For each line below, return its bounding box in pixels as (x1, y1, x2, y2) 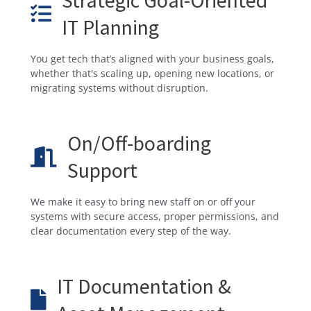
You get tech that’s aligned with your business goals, (31, 51, 274, 65)
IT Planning (62, 13, 159, 40)
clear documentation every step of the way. (31, 224, 231, 237)
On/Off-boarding (67, 129, 211, 156)
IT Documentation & (57, 272, 231, 299)
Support (67, 156, 137, 183)
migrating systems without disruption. (31, 81, 208, 94)
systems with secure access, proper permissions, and (31, 209, 279, 223)
